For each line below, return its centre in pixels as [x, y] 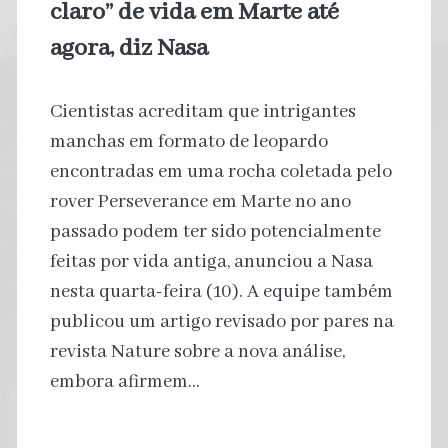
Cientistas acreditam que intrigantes [202, 111]
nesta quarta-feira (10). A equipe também [221, 291]
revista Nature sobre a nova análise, [197, 351]
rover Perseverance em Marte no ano [200, 201]
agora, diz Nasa [128, 48]
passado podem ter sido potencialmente [215, 231]
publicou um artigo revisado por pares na [221, 321]
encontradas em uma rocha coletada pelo [220, 171]
